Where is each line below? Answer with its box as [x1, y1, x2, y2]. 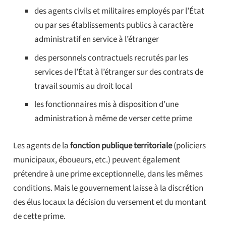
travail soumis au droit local [34, 80, 132, 92]
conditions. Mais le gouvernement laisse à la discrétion [13, 182, 203, 194]
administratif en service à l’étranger [34, 33, 159, 46]
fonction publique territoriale [70, 139, 172, 152]
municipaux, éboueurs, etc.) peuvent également [13, 153, 180, 166]
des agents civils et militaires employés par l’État [34, 5, 204, 18]
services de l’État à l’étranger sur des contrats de [34, 66, 203, 78]
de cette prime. [13, 210, 66, 222]
